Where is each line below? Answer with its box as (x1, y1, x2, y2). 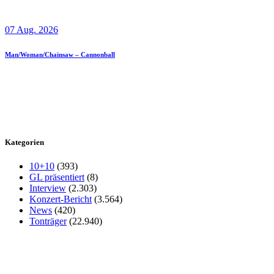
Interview (29, 182, 66, 193)
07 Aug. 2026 (5, 24, 58, 35)
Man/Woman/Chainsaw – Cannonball (5, 51, 115, 59)
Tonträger (29, 215, 67, 226)
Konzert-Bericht (29, 193, 92, 204)
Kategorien (5, 137, 44, 147)
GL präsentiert (29, 171, 84, 182)
